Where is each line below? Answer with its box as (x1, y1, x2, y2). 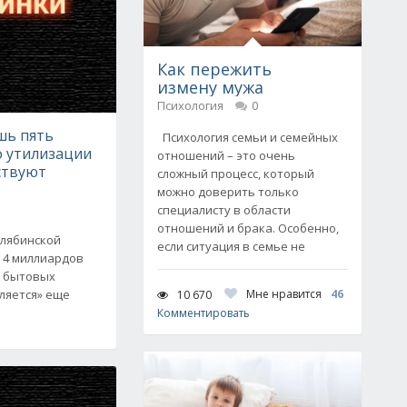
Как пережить (157, 58, 272, 80)
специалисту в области (157, 202, 291, 218)
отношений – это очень (157, 147, 295, 164)
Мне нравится (246, 286, 322, 302)
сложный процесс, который (157, 165, 314, 182)
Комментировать (157, 305, 250, 321)
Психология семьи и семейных (157, 129, 338, 145)
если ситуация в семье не (157, 238, 305, 254)
